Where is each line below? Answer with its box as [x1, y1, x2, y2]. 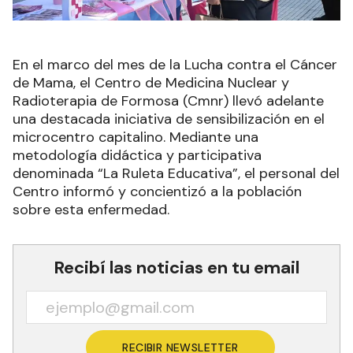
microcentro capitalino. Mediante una [13, 127, 258, 147]
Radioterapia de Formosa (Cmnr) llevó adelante [13, 91, 324, 110]
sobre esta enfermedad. [13, 199, 169, 219]
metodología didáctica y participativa [13, 145, 262, 165]
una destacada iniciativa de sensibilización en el [13, 109, 325, 128]
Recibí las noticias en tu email [54, 255, 299, 279]
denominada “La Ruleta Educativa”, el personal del [13, 163, 340, 183]
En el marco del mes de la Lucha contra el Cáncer [13, 54, 337, 74]
